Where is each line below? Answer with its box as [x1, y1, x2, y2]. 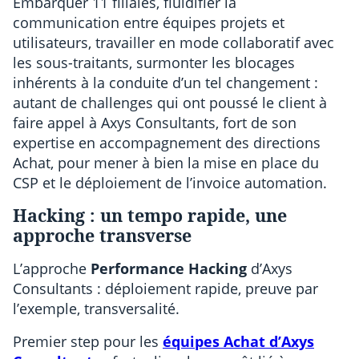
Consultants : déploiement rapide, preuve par [13, 278, 318, 298]
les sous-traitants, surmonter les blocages [13, 52, 295, 72]
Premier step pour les [13, 331, 159, 351]
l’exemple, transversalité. [13, 298, 179, 318]
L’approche [13, 258, 91, 278]
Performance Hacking [91, 258, 247, 278]
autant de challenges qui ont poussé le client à [13, 92, 327, 112]
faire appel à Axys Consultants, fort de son [13, 112, 296, 132]
